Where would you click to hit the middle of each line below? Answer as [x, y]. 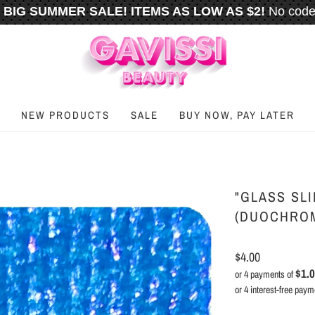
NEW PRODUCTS [65, 115]
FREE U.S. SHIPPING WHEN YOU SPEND [127, 36]
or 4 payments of [265, 274]
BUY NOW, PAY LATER [237, 115]
